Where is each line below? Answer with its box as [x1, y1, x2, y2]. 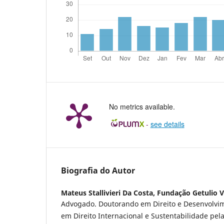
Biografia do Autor [61, 165, 135, 176]
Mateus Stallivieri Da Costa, [61, 188, 157, 198]
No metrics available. [109, 101, 175, 112]
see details [150, 119, 184, 129]
